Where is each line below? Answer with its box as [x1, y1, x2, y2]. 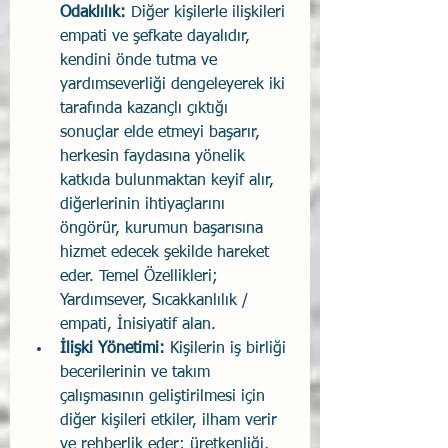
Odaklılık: [60, 5, 131, 22]
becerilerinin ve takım [60, 365, 215, 382]
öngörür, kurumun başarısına [60, 221, 268, 238]
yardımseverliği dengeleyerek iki [60, 77, 290, 94]
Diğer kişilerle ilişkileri [131, 5, 290, 22]
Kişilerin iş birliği [170, 341, 291, 358]
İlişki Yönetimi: [60, 341, 170, 358]
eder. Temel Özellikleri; [60, 269, 223, 286]
